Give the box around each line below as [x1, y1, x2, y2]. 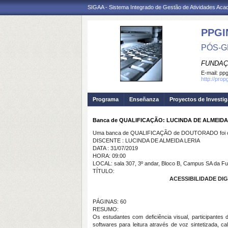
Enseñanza [129, 96, 159, 102]
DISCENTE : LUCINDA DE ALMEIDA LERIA [93, 137, 200, 144]
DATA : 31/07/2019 [93, 145, 138, 151]
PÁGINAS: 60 [93, 198, 126, 205]
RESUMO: [93, 206, 119, 212]
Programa [93, 96, 119, 102]
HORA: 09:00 [93, 153, 126, 159]
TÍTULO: [93, 168, 115, 174]
